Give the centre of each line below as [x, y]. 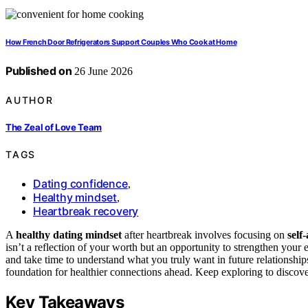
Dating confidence [80, 183]
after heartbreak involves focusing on [205, 234]
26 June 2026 [102, 71]
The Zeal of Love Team [54, 127]
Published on [39, 71]
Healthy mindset [75, 197]
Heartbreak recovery [86, 211]
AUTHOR [30, 100]
